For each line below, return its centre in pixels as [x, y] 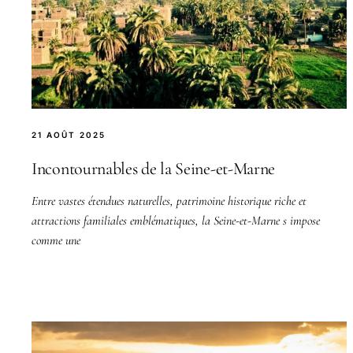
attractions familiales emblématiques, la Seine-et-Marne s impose [176, 220]
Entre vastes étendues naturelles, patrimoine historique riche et [169, 201]
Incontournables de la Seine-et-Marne [154, 168]
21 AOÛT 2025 [69, 134]
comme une [56, 240]
